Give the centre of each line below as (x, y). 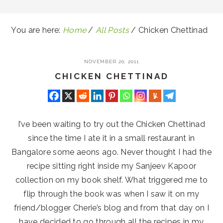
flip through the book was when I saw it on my (111, 194)
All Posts (112, 30)
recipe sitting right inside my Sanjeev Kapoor (111, 166)
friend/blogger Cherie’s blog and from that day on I (111, 208)
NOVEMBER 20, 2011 (111, 61)
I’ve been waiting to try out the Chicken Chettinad (111, 124)
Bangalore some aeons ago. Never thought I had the (111, 152)
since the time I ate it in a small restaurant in (111, 138)
